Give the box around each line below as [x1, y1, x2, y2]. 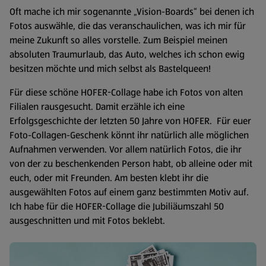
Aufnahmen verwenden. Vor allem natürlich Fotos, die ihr [9, 142, 242, 156]
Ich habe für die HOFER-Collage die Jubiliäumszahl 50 [9, 199, 224, 213]
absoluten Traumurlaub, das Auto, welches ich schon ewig [9, 47, 245, 61]
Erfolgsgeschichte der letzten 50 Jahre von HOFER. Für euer [9, 114, 251, 128]
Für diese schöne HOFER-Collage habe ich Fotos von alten [9, 85, 243, 99]
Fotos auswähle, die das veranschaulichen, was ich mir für [9, 19, 246, 33]
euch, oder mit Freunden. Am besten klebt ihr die [9, 171, 208, 185]
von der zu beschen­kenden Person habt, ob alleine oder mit [9, 157, 252, 170]
